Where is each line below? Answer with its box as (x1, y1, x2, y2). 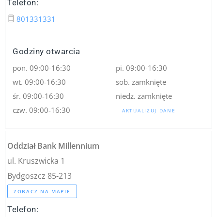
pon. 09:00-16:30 (13, 62, 71, 73)
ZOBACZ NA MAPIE (14, 188, 71, 195)
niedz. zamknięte (116, 90, 172, 101)
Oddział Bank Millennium (7, 139, 100, 151)
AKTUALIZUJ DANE (122, 107, 176, 114)
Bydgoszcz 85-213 (7, 170, 72, 181)
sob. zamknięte (116, 76, 166, 87)
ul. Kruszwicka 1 (7, 155, 65, 166)
